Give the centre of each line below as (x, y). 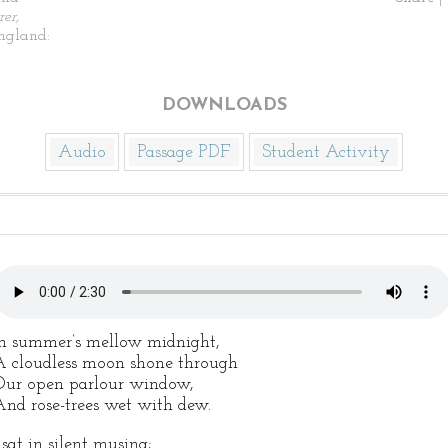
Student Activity (326, 152)
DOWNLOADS (224, 105)
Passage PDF (184, 152)
